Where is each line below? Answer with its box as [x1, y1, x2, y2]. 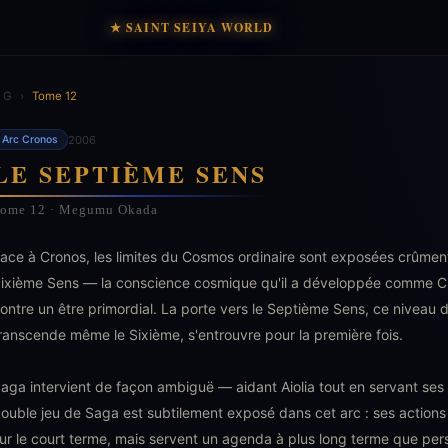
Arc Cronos [2, 133, 58, 146]
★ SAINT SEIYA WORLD [109, 18, 274, 36]
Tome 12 [32, 89, 77, 103]
